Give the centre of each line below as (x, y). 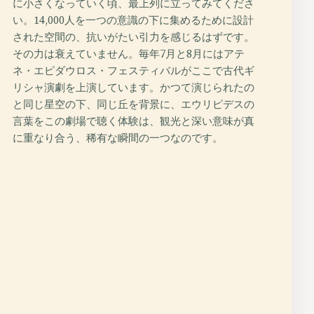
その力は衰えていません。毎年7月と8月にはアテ (129, 54)
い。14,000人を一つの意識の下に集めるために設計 (133, 20)
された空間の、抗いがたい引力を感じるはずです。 (134, 37)
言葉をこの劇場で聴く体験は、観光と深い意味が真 (134, 121)
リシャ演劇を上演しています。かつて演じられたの (134, 87)
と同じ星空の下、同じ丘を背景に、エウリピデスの (134, 104)
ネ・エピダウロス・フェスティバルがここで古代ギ (134, 70)
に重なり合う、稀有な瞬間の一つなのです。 (118, 138)
